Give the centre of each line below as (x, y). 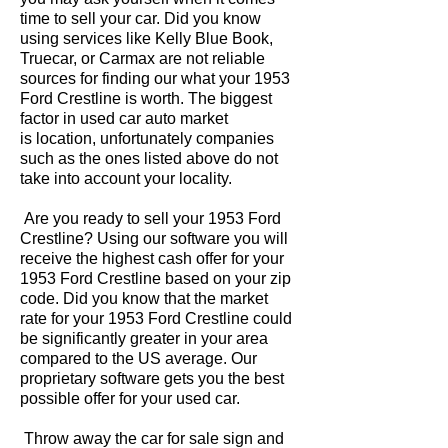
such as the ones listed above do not (149, 158)
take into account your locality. (126, 178)
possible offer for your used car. (130, 398)
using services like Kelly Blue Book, (146, 38)
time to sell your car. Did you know (140, 18)
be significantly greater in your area (144, 338)
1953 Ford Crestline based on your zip (155, 278)
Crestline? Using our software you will (154, 238)
